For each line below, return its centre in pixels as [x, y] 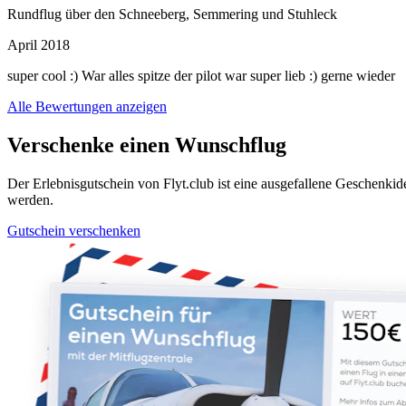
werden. [30, 199]
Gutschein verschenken [74, 230]
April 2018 [39, 44]
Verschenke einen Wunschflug [147, 145]
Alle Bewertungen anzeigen [87, 106]
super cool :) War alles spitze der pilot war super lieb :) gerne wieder [201, 75]
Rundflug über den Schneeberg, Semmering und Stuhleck [172, 14]
